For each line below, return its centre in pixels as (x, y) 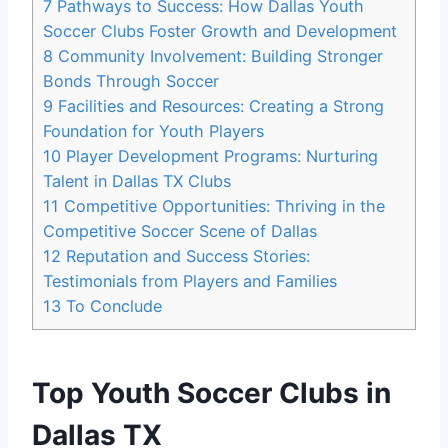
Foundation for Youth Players (153, 130)
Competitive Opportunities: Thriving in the (222, 205)
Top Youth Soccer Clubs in (211, 392)
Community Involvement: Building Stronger (218, 55)
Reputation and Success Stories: (185, 255)
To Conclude (111, 305)
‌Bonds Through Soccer (131, 80)
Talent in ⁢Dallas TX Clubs (137, 180)
